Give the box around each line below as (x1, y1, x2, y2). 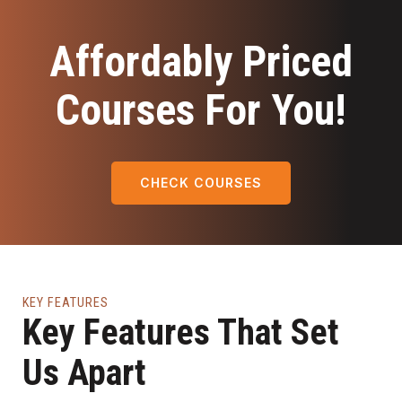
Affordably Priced (49, 35, 353, 87)
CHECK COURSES (140, 174, 262, 190)
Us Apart (22, 351, 146, 394)
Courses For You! (56, 83, 346, 135)
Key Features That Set (22, 310, 339, 354)
